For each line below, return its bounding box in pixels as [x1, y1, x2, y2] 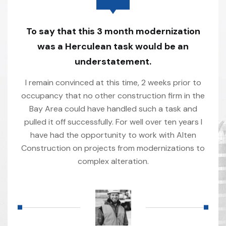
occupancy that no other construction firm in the [21, 90, 205, 101]
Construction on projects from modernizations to [21, 142, 205, 153]
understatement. [75, 55, 151, 68]
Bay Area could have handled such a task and [29, 103, 197, 114]
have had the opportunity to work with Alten [30, 129, 196, 140]
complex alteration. [77, 155, 149, 166]
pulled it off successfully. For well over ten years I [24, 116, 202, 127]
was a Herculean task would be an [37, 40, 189, 52]
